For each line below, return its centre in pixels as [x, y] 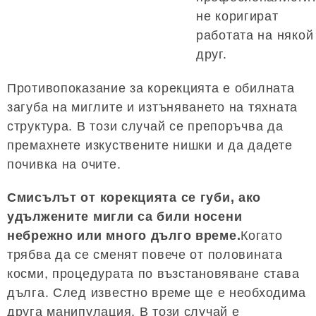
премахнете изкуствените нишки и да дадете [150, 146]
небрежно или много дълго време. [124, 236]
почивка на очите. [64, 165]
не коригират [237, 17]
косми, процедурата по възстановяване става [153, 274]
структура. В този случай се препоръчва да [145, 127]
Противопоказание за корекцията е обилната [151, 89]
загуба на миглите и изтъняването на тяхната [152, 108]
